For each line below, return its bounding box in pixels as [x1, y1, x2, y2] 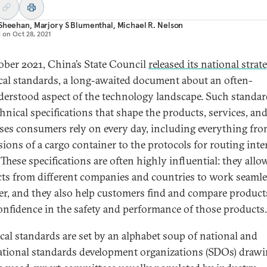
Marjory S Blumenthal [33, 20, 113, 30]
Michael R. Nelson [117, 20, 184, 30]
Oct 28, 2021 [13, 29, 51, 38]
